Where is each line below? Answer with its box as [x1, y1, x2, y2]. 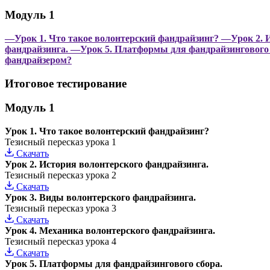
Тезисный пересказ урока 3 [5, 203, 116, 214]
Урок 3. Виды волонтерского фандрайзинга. [5, 192, 196, 203]
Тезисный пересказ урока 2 [5, 170, 116, 181]
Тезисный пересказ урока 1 [5, 137, 116, 148]
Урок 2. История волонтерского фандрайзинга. [5, 159, 209, 170]
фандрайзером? [5, 54, 72, 65]
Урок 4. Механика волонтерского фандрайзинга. [5, 225, 215, 236]
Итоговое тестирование [5, 77, 127, 90]
